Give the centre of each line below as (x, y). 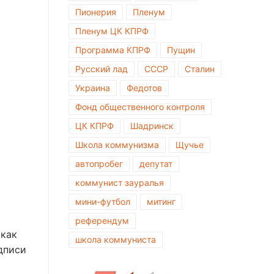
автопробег (99, 163)
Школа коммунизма (117, 144)
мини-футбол (103, 201)
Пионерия (96, 12)
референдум (102, 220)
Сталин (200, 68)
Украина (93, 87)
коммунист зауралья (120, 182)
